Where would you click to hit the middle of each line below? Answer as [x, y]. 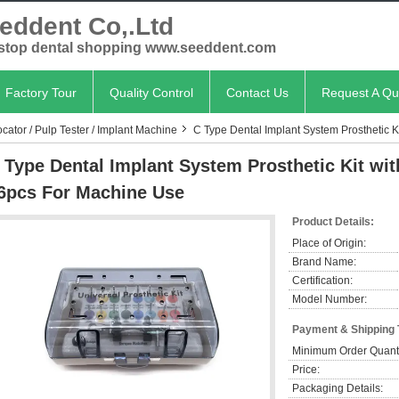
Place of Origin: [329, 243]
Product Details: [333, 222]
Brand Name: [324, 262]
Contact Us [257, 93]
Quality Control [151, 93]
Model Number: [330, 299]
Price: [306, 370]
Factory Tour [41, 93]
